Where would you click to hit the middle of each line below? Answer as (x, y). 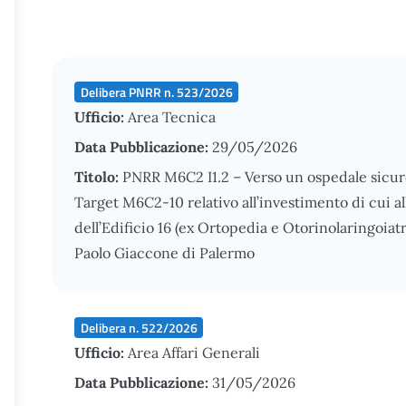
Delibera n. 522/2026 (139, 327)
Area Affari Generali (194, 353)
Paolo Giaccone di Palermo (164, 253)
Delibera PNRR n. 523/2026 (156, 92)
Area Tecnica (172, 117)
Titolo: (98, 177)
